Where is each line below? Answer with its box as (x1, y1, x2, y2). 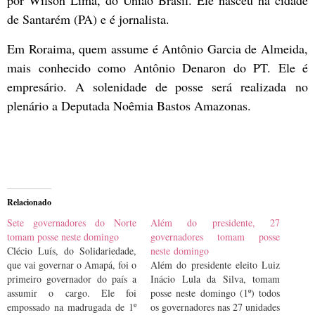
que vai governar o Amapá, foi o (7, 258, 136, 272)
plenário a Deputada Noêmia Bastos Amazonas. (7, 96, 255, 114)
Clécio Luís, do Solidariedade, (7, 244, 136, 258)
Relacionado (7, 196, 51, 209)
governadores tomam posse (150, 230, 280, 244)
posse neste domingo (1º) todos (150, 286, 280, 300)
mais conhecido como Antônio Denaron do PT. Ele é (7, 58, 308, 76)
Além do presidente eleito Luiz (150, 258, 280, 272)
